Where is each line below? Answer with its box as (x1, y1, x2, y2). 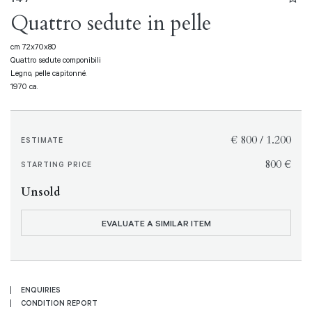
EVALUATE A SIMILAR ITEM (101, 217, 211, 228)
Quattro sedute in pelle (10, 9, 211, 38)
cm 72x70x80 (10, 41, 56, 52)
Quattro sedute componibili (10, 54, 101, 65)
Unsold (21, 185, 60, 200)
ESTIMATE (21, 135, 63, 145)
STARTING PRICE (21, 159, 92, 169)
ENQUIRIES (21, 284, 61, 295)
